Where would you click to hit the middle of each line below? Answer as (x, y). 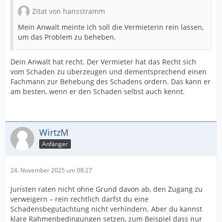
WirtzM (54, 132)
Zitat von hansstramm (69, 11)
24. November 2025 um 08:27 (51, 170)
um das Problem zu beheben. (67, 37)
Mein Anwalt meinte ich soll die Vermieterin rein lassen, (111, 27)
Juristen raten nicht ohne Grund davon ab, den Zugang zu (107, 189)
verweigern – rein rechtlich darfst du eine (80, 199)
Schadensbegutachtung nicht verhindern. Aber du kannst (106, 209)
